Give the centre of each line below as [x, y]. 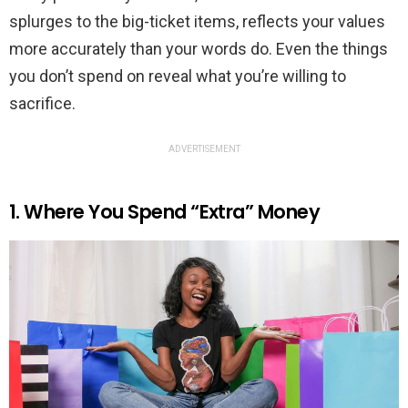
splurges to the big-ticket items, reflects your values [197, 22]
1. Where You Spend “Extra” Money [165, 212]
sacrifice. [42, 104]
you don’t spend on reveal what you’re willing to [178, 76]
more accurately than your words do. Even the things [199, 49]
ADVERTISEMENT [204, 149]
